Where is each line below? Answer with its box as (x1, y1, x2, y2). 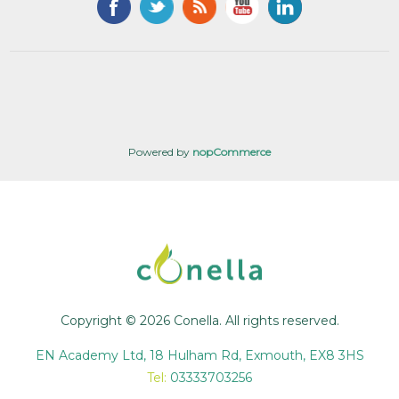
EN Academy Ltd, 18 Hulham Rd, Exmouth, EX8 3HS (35, 347, 364, 364)
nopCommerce (192, 144, 271, 159)
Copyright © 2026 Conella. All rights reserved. (60, 313, 339, 330)
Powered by (128, 144, 192, 159)
